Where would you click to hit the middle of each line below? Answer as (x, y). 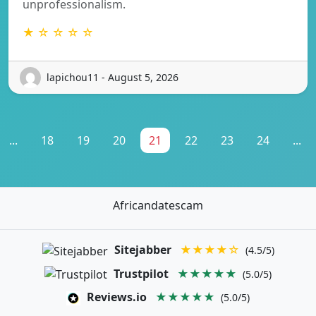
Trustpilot (141, 273)
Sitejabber (142, 249)
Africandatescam (158, 205)
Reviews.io (117, 297)
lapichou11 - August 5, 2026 (113, 78)
